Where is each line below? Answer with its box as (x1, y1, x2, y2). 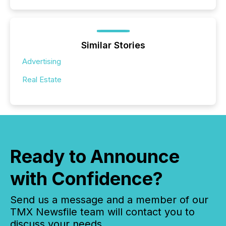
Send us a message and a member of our (10, 193, 208, 206)
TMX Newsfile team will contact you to (10, 205, 195, 218)
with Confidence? (10, 167, 163, 190)
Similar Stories (81, 39, 145, 50)
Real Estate (22, 74, 62, 84)
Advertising (22, 56, 61, 66)
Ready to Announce (10, 145, 180, 167)
